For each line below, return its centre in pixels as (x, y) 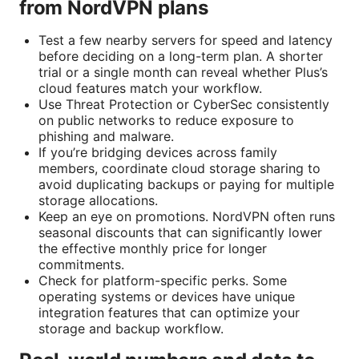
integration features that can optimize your (169, 313)
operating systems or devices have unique (167, 297)
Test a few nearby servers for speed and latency (186, 40)
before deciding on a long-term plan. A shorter (181, 56)
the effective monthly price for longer (153, 249)
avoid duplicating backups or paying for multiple (186, 185)
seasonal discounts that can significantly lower (180, 233)
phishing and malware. (106, 137)
